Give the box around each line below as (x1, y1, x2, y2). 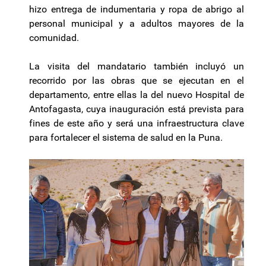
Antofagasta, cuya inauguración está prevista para (29, 103, 244, 115)
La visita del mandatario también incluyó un (29, 61, 244, 72)
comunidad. (29, 32, 79, 44)
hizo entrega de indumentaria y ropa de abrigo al (29, 4, 244, 15)
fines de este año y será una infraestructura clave (29, 118, 244, 129)
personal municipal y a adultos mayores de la (29, 18, 244, 30)
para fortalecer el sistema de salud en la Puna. (29, 132, 223, 144)
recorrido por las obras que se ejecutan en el (29, 75, 244, 87)
